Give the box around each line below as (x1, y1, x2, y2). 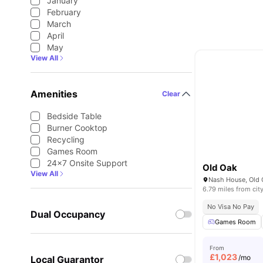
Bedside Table (47, 111, 102, 121)
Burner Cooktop (47, 123, 107, 133)
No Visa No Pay (207, 203, 255, 211)
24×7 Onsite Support (47, 158, 127, 168)
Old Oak (203, 162, 238, 173)
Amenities (31, 88, 77, 100)
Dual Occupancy (31, 208, 105, 220)
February (47, 7, 81, 17)
